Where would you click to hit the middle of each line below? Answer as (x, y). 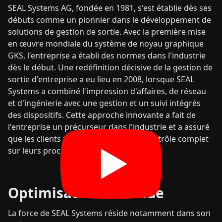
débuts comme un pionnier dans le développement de (110, 20)
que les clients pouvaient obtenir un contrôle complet (108, 139)
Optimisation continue (86, 193)
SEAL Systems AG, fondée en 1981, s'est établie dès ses (110, 8)
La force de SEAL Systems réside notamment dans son (109, 213)
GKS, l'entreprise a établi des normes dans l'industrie (107, 55)
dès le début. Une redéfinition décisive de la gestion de (110, 67)
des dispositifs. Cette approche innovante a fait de (102, 115)
